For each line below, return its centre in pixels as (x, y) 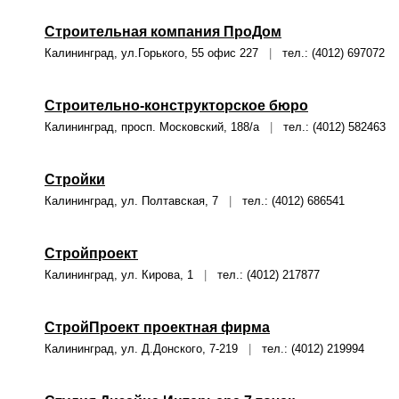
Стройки (75, 179)
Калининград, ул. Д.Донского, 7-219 (147, 349)
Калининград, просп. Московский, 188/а (157, 127)
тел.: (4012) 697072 (328, 53)
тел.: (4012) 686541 (288, 201)
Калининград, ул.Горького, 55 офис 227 (157, 53)
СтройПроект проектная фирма (157, 327)
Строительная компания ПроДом (163, 32)
